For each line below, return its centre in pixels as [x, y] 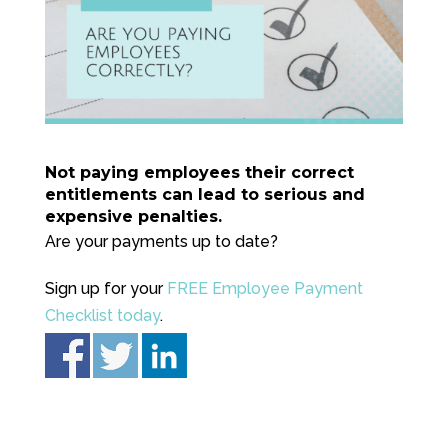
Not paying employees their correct [199, 172]
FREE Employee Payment [264, 288]
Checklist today [102, 315]
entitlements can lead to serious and [204, 194]
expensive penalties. [133, 216]
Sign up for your [105, 288]
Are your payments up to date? [161, 241]
